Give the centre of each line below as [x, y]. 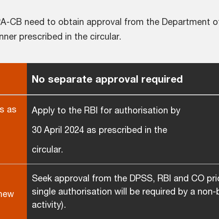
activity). [49, 204]
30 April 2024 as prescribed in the [99, 129]
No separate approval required [107, 78]
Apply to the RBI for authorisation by [106, 110]
